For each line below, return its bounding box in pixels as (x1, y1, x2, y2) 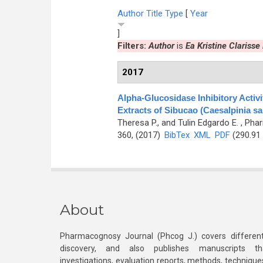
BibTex (164, 130, 190, 140)
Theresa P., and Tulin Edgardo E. (117, 117, 238, 128)
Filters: (117, 41, 149, 51)
